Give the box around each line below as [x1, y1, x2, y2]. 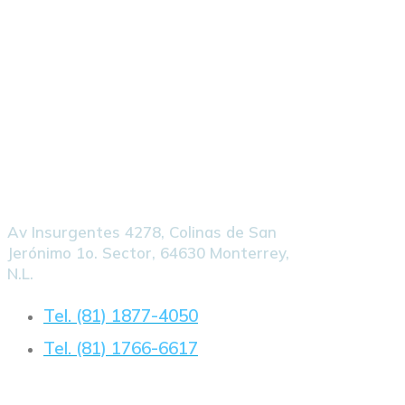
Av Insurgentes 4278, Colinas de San [7, 221, 277, 241]
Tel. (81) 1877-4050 [43, 304, 198, 326]
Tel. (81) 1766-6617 [43, 336, 198, 359]
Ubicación [7, 159, 89, 180]
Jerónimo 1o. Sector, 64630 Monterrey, [7, 242, 289, 262]
